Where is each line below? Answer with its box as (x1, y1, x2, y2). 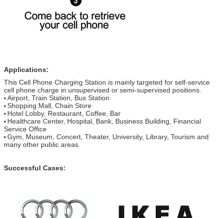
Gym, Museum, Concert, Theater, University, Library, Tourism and (7, 132, 209, 141)
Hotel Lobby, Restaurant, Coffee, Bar (7, 109, 121, 117)
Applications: (4, 65, 49, 73)
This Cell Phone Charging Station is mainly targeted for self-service (4, 78, 210, 86)
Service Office (4, 125, 47, 133)
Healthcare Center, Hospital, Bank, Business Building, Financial (7, 117, 201, 125)
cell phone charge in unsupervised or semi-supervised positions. (4, 86, 201, 94)
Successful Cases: (4, 163, 66, 172)
